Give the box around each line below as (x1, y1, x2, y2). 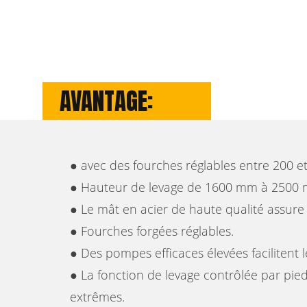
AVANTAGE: (60, 82, 153, 119)
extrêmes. (70, 288, 125, 305)
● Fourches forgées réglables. (70, 222, 234, 239)
